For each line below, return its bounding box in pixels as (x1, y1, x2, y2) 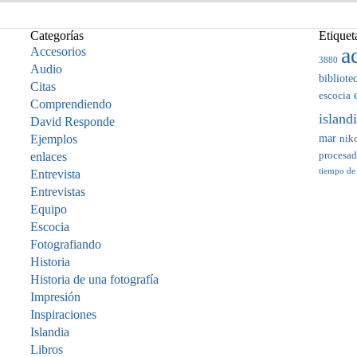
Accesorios (30, 45, 86, 59)
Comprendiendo (30, 97, 112, 112)
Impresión (30, 290, 80, 304)
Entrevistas (30, 185, 85, 199)
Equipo (30, 202, 67, 217)
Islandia (30, 325, 69, 339)
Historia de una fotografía (30, 273, 159, 287)
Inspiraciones (30, 308, 96, 322)
